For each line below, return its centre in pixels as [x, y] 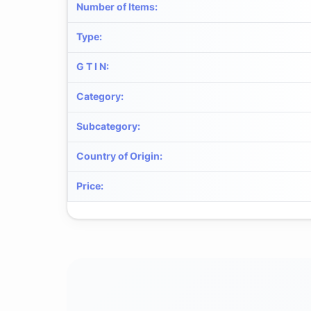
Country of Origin [118, 155]
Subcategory [107, 126]
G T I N [91, 66]
